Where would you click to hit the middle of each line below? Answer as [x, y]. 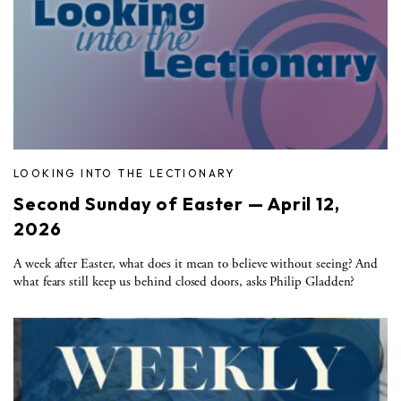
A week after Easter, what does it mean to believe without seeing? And [196, 263]
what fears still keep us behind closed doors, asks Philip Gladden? [184, 281]
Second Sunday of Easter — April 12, [177, 203]
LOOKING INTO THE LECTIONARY [124, 173]
